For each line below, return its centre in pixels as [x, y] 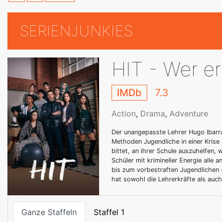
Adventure [189, 113]
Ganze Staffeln [49, 212]
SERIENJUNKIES [76, 31]
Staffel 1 [109, 212]
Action [124, 113]
